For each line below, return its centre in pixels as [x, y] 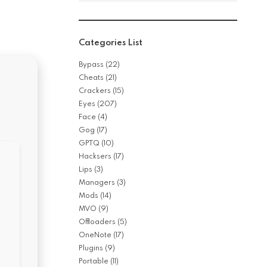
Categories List [111, 43]
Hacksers [95, 157]
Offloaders [97, 222]
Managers [97, 183]
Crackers [95, 91]
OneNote [95, 235]
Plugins [91, 249]
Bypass [91, 65]
